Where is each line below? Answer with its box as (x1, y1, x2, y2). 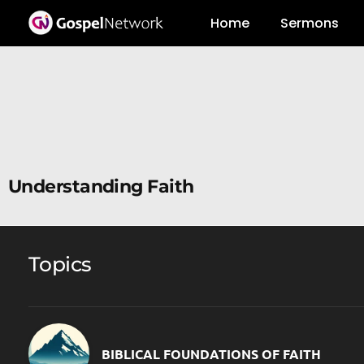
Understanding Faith (8, 175, 194, 197)
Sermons (280, 14, 339, 32)
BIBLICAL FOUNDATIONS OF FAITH (102, 345, 321, 362)
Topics (28, 252, 92, 276)
